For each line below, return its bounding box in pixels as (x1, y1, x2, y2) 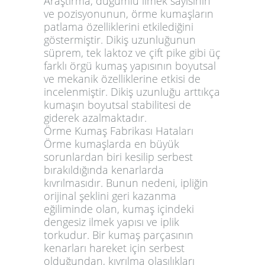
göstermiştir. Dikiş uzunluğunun (44, 32, 196, 47)
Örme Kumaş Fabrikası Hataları (44, 123, 193, 138)
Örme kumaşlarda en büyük (44, 136, 179, 151)
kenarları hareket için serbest (44, 240, 185, 255)
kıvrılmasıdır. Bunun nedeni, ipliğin (44, 175, 208, 190)
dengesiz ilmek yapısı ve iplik (44, 214, 179, 229)
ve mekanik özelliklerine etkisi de (44, 71, 201, 86)
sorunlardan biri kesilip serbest (44, 149, 193, 164)
